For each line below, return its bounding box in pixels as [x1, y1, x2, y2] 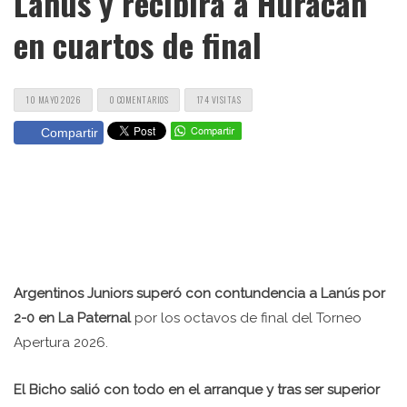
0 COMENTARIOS [108, 92, 168, 106]
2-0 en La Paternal [14, 309, 134, 326]
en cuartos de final [14, 19, 262, 68]
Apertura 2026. [14, 333, 108, 351]
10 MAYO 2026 [25, 92, 81, 106]
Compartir [41, 124, 98, 140]
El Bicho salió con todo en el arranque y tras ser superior [14, 381, 380, 398]
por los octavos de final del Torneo [134, 309, 362, 326]
